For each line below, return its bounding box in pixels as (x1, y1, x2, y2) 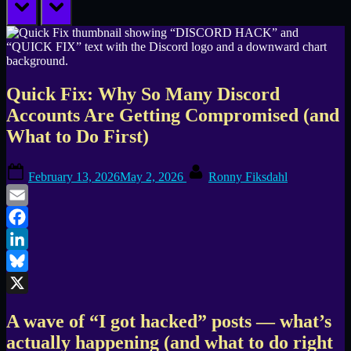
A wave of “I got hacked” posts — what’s (6, 311, 331, 332)
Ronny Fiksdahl (208, 170, 288, 184)
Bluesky (6, 276, 47, 290)
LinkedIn (6, 254, 52, 268)
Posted (27, 161, 60, 175)
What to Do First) (6, 125, 149, 147)
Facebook (6, 232, 55, 246)
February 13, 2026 (28, 170, 120, 184)
